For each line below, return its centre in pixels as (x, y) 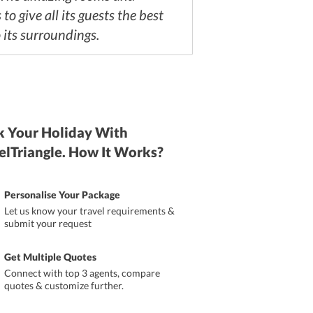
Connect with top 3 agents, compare (82, 273)
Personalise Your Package (62, 195)
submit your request (48, 223)
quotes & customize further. (64, 285)
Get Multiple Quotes (50, 257)
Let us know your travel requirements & (89, 211)
